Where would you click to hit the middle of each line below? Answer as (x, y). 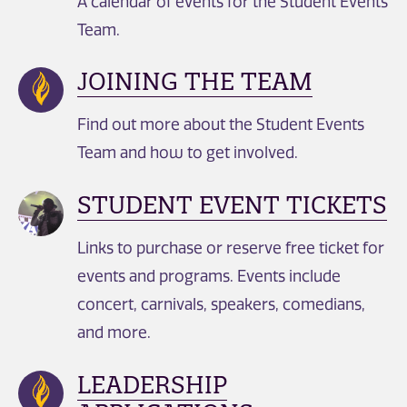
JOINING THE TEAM (195, 82)
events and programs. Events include (209, 276)
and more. (114, 332)
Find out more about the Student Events (221, 124)
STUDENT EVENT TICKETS (232, 205)
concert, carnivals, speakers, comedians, (221, 304)
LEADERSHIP (152, 385)
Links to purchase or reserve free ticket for (231, 248)
